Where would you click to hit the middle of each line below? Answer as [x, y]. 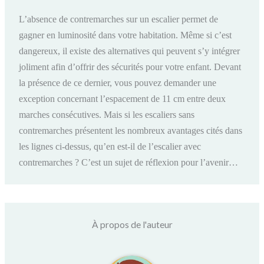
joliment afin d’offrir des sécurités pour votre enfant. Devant [130, 67]
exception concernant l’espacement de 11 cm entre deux [123, 99]
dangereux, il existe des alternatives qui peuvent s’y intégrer [130, 51]
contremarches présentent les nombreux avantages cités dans [131, 131]
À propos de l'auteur [132, 225]
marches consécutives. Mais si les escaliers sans [107, 115]
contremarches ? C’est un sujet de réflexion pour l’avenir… [129, 163]
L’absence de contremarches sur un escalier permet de [119, 19]
